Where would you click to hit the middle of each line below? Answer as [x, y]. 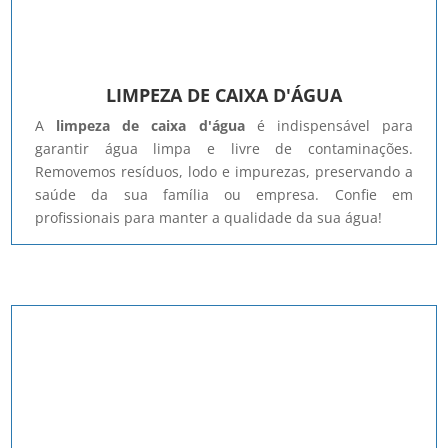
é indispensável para [328, 126]
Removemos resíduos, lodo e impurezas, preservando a [224, 172]
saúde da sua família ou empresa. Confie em [224, 195]
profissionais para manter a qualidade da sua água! [209, 218]
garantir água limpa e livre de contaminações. [224, 149]
